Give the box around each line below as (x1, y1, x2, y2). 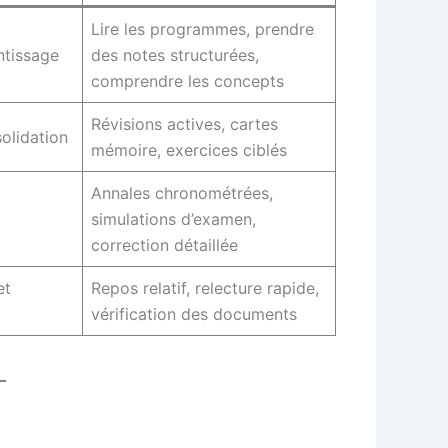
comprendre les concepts (91, 70, 284, 91)
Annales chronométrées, (91, 182, 273, 203)
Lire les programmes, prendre (91, 18, 314, 39)
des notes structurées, (91, 44, 259, 65)
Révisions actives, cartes (91, 113, 278, 134)
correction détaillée (91, 234, 238, 255)
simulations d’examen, (91, 208, 256, 229)
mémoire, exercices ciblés (91, 139, 287, 160)
